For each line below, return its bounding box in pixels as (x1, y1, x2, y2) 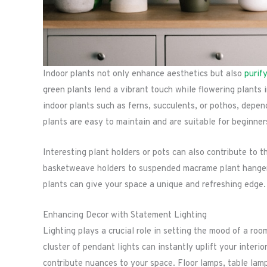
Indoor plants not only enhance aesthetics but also (43, 69, 244, 80)
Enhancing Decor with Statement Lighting (43, 210, 207, 222)
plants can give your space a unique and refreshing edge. (43, 179, 266, 191)
